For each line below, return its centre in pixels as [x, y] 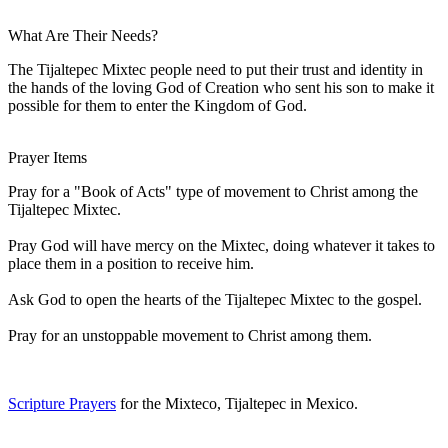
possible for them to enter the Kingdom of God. [157, 105]
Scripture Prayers [62, 403]
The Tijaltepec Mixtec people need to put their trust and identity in [215, 69]
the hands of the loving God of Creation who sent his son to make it [221, 87]
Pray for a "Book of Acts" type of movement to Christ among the [213, 191]
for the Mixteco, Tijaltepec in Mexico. [237, 403]
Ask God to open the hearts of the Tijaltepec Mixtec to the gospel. [215, 299]
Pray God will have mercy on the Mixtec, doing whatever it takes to [221, 245]
